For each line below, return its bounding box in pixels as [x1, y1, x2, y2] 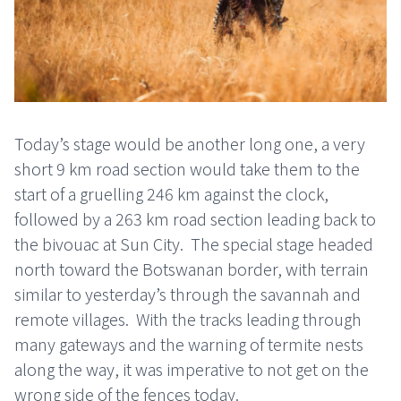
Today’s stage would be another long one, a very [14, 132, 365, 156]
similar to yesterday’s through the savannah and [14, 282, 361, 306]
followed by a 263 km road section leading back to [14, 207, 376, 231]
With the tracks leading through [136, 307, 362, 331]
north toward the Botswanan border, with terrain [14, 257, 369, 281]
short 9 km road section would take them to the [14, 157, 360, 181]
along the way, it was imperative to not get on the [14, 357, 369, 381]
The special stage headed [191, 232, 373, 256]
